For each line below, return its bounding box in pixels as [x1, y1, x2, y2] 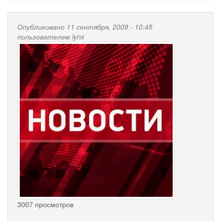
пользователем [17, 31, 72, 41]
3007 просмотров [17, 199, 74, 209]
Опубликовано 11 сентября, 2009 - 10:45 [17, 21, 152, 32]
